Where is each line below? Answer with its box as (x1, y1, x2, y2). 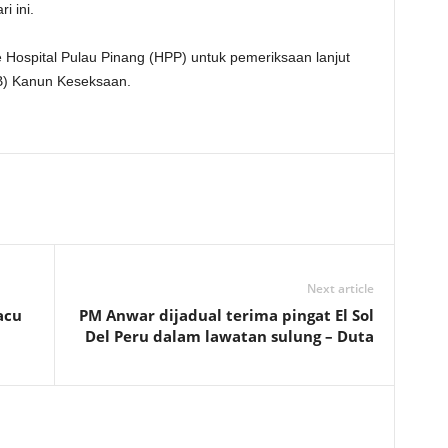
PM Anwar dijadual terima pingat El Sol (78, 305, 374, 325)
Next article (306, 280, 374, 297)
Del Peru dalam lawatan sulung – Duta (84, 326, 374, 346)
